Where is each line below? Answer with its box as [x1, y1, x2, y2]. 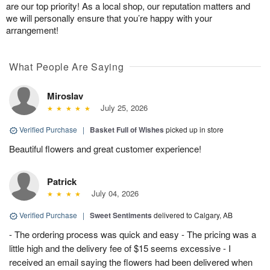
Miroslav [47, 89, 83, 102]
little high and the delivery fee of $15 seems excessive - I [9, 242, 231, 254]
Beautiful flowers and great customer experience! [9, 142, 201, 155]
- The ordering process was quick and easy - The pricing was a [9, 228, 256, 240]
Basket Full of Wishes [90, 124, 164, 135]
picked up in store [166, 124, 224, 134]
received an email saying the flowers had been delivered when [9, 256, 253, 268]
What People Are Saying [9, 60, 124, 74]
